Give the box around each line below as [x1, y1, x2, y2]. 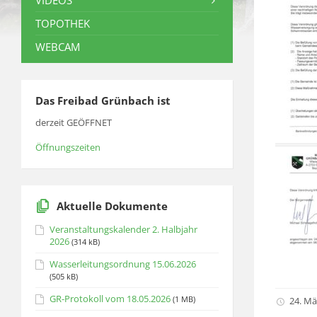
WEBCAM [35, 40, 80, 54]
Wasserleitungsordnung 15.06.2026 [50, 258, 196, 270]
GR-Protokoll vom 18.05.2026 [50, 292, 171, 305]
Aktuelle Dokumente [57, 199, 168, 213]
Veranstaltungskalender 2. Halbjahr [50, 223, 197, 236]
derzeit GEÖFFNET [35, 116, 112, 129]
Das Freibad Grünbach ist [35, 93, 171, 108]
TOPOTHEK [35, 16, 90, 30]
